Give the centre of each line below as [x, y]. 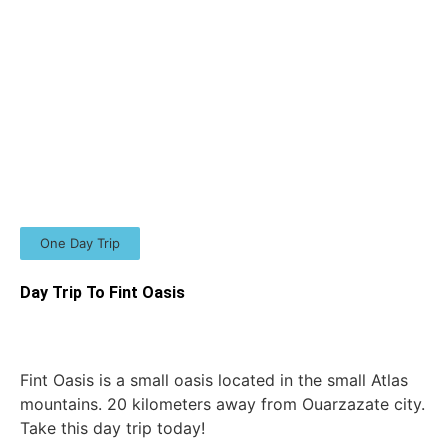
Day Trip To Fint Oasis [102, 292]
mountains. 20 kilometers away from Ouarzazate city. [222, 403]
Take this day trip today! [112, 427]
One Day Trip [80, 242]
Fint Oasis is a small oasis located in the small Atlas [214, 379]
